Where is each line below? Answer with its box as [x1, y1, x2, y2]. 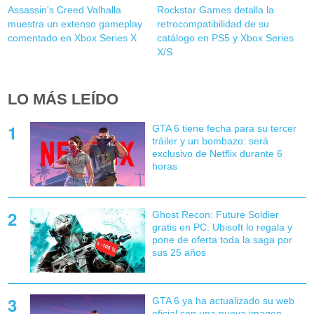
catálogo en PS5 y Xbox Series [156, 32, 294, 44]
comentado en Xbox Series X [8, 32, 137, 44]
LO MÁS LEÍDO [8, 90, 119, 109]
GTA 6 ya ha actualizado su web [151, 295, 294, 307]
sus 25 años [151, 247, 206, 259]
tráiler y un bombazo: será [151, 135, 268, 146]
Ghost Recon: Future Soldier [151, 209, 279, 221]
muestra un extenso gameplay [8, 18, 143, 30]
